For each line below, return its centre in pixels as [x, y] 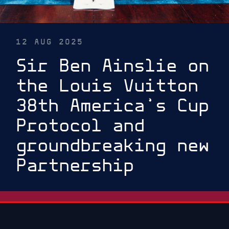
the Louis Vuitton [107, 86]
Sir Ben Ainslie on [113, 66]
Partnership [75, 166]
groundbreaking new [113, 146]
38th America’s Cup [113, 106]
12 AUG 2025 [50, 42]
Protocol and [81, 126]
